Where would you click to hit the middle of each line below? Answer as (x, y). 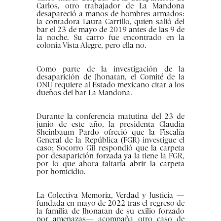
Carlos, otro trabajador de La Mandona (110, 6)
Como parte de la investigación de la (110, 69)
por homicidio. (61, 172)
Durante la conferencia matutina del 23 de (110, 117)
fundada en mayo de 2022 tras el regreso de (110, 203)
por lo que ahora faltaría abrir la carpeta (110, 164)
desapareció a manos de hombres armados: (110, 14)
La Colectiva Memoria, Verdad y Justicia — (110, 196)
